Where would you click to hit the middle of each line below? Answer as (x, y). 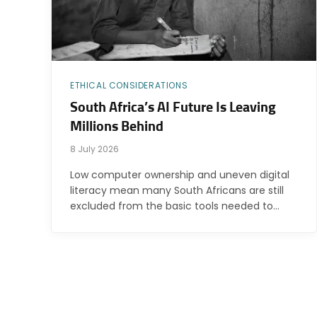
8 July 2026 (94, 149)
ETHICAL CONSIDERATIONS (129, 86)
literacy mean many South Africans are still (177, 191)
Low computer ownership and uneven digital (180, 175)
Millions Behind (117, 127)
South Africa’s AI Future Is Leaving (173, 108)
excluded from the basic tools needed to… (175, 206)
